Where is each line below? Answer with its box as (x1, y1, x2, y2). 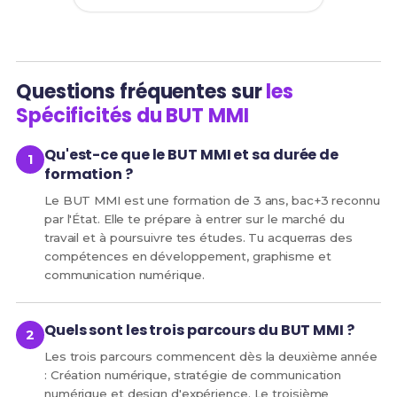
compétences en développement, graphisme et (43, 249, 331, 264)
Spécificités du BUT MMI (15, 102, 249, 130)
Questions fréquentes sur (15, 78, 267, 106)
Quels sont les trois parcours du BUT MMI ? (43, 320, 354, 341)
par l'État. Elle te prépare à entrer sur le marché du (43, 212, 345, 227)
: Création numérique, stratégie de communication (43, 368, 342, 383)
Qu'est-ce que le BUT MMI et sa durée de (43, 144, 339, 166)
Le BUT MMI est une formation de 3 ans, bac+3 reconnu (43, 193, 380, 208)
